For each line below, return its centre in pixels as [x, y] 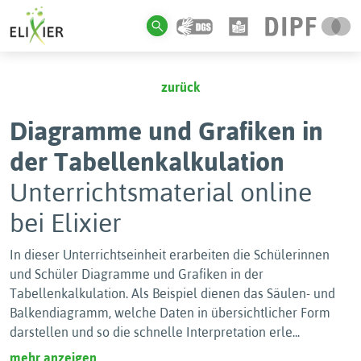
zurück [180, 87]
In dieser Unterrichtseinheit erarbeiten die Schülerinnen [170, 255]
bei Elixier [66, 223]
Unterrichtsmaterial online [161, 192]
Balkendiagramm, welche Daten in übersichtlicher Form [170, 313]
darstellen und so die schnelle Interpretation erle [151, 332]
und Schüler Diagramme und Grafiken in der [137, 274]
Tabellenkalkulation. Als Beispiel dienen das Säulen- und [172, 293]
